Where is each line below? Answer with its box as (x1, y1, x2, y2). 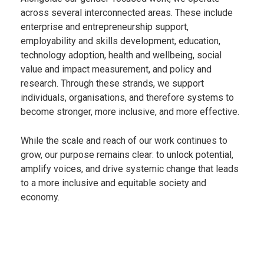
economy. (21, 191, 60, 203)
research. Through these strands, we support (21, 77, 204, 89)
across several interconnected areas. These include (21, 6, 233, 18)
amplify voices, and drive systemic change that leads (21, 163, 239, 174)
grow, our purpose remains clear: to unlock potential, (21, 148, 233, 160)
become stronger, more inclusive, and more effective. (21, 105, 239, 117)
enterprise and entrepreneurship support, (21, 21, 189, 32)
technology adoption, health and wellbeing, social (21, 49, 222, 61)
